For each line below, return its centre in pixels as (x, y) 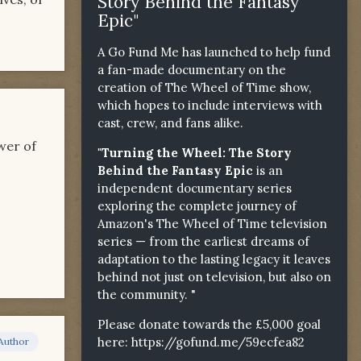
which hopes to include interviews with (210, 105)
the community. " (147, 294)
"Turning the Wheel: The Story (195, 152)
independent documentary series (195, 188)
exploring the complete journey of (197, 205)
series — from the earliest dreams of (203, 241)
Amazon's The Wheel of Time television (212, 223)
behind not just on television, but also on (214, 276)
